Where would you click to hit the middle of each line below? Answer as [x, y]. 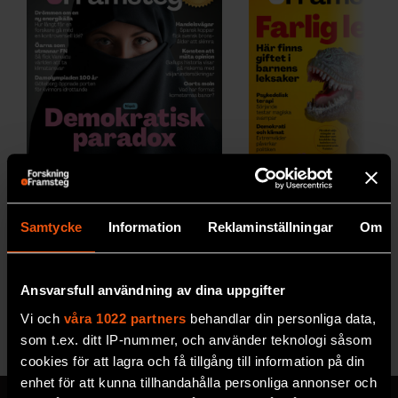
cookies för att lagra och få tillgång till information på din [193, 361]
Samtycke [51, 227]
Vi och [42, 318]
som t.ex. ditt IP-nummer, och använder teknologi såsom [196, 339]
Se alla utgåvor [288, 324]
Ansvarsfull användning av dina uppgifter [153, 291]
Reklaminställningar [270, 227]
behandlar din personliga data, [281, 318]
